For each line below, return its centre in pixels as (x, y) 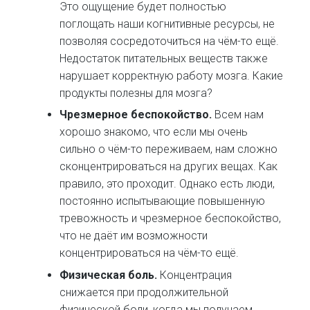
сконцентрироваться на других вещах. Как (169, 167)
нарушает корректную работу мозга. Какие (172, 75)
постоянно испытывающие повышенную (163, 201)
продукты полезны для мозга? (136, 93)
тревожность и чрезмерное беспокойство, (171, 219)
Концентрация (196, 275)
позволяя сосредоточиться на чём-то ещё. (170, 41)
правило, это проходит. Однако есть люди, (167, 184)
